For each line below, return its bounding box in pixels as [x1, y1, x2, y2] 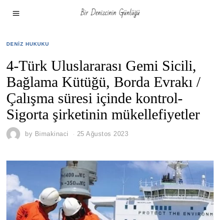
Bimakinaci [34, 130, 69, 137]
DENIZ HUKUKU [6, 41, 50, 47]
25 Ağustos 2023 [77, 130, 129, 137]
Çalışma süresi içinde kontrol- [6, 90, 183, 106]
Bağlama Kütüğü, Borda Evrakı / [6, 74, 201, 90]
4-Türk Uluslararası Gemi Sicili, [6, 57, 197, 74]
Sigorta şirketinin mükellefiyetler [6, 106, 200, 122]
